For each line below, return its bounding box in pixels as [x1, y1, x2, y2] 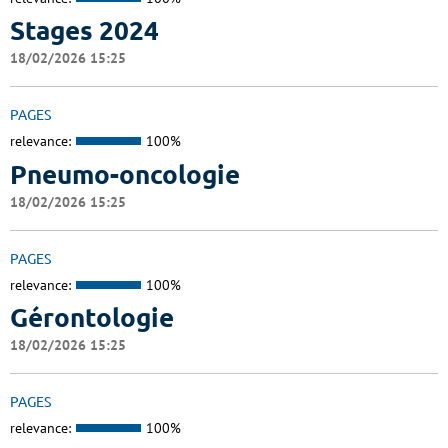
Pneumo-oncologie [10, 159, 240, 189]
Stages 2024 [10, 16, 159, 46]
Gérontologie [10, 303, 174, 333]
